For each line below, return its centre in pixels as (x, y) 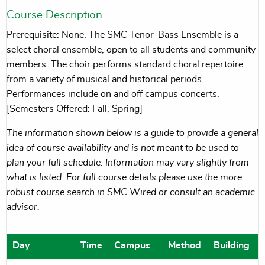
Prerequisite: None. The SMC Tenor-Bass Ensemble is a (122, 35)
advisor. (23, 207)
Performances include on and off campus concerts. (113, 94)
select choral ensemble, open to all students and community (131, 50)
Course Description (54, 15)
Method (185, 246)
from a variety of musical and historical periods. (105, 80)
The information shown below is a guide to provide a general (132, 133)
